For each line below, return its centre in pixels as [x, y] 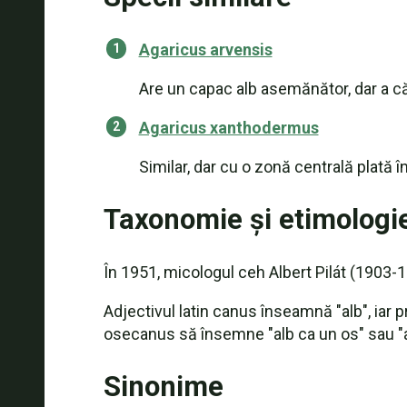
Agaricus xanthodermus [228, 128]
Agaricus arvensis [205, 50]
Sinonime [163, 387]
